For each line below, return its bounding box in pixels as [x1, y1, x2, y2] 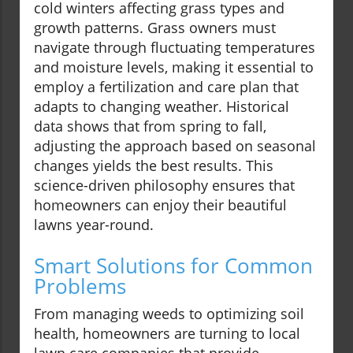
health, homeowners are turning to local [34, 324, 300, 344]
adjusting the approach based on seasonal [34, 136, 316, 156]
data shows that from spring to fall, [34, 117, 266, 136]
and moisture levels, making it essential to [34, 58, 314, 77]
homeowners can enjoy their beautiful [34, 195, 287, 215]
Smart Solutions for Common [34, 251, 313, 281]
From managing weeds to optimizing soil [34, 304, 304, 324]
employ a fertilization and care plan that [34, 77, 299, 97]
